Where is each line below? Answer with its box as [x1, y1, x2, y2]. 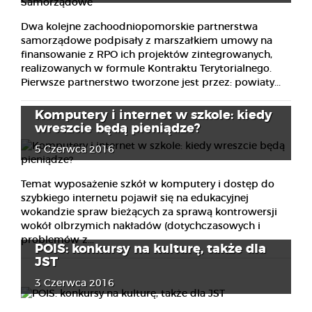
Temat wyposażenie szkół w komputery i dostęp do [21, 180, 274, 190]
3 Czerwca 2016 [35, 278, 114, 288]
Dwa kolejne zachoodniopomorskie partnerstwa [21, 22, 258, 33]
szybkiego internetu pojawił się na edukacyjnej [21, 194, 249, 204]
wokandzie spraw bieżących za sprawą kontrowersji [21, 208, 277, 218]
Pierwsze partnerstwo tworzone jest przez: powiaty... [21, 78, 281, 88]
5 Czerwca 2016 [35, 145, 114, 155]
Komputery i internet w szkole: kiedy [35, 109, 272, 123]
